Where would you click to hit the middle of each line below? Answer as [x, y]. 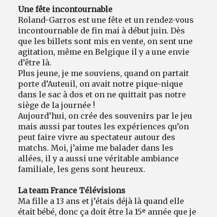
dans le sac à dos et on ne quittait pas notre [102, 94]
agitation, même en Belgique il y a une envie [104, 52]
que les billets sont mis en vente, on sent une [106, 41]
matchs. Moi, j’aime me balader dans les [96, 147]
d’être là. [36, 62]
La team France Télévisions [72, 190]
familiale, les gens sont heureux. [82, 169]
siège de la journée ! [57, 105]
